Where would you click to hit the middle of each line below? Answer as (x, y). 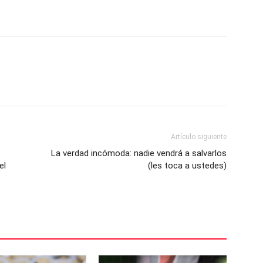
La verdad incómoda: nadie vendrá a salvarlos (139, 153)
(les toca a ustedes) (187, 166)
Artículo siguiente (199, 137)
